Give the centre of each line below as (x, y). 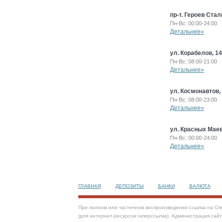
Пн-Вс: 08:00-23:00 (194, 100)
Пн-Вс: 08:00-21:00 (194, 61)
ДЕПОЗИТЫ (129, 186)
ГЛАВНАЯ (89, 186)
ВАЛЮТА (200, 186)
